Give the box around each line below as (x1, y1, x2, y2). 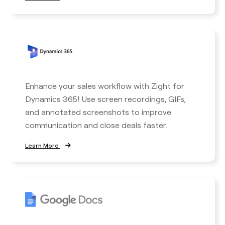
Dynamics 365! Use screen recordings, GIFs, (25, 93, 186, 104)
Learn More (25, 141, 60, 149)
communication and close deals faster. (25, 120, 167, 130)
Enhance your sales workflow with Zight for (25, 80, 184, 91)
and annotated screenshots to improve (25, 106, 171, 117)
